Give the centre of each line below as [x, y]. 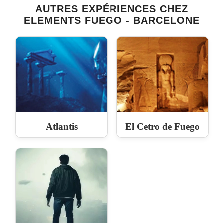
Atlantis [61, 126]
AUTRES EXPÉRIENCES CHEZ [111, 9]
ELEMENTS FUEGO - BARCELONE [111, 20]
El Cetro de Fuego [162, 126]
